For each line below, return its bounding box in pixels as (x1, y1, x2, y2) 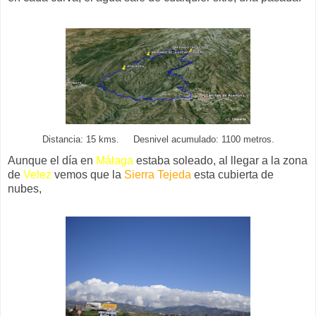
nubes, (8, 182, 42, 195)
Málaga (96, 154, 133, 166)
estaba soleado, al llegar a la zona (133, 154, 308, 166)
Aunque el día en (8, 154, 96, 166)
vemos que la (51, 168, 124, 181)
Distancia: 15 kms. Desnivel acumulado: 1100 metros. (42, 134, 274, 145)
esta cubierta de (191, 168, 274, 181)
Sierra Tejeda (124, 168, 191, 181)
